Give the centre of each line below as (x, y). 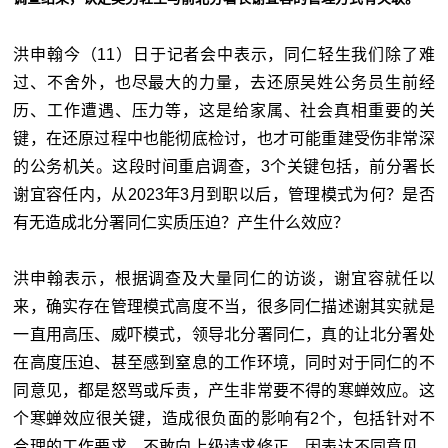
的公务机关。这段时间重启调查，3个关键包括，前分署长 (224, 166)
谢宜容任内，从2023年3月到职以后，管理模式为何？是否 (224, 194)
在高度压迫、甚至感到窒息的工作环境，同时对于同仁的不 (224, 362)
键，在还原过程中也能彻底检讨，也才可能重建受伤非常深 (224, 138)
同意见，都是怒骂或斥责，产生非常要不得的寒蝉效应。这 (224, 390)
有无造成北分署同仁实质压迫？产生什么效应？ (181, 222)
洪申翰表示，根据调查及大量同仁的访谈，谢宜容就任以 (224, 278)
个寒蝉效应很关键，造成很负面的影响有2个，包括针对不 (224, 418)
